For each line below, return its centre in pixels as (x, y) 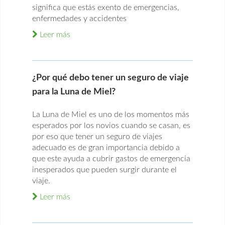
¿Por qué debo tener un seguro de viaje (110, 78)
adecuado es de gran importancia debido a (106, 148)
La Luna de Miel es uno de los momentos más (111, 115)
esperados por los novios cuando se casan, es (111, 126)
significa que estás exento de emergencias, (106, 8)
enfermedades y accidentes (79, 19)
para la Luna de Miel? (74, 92)
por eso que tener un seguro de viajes (97, 137)
